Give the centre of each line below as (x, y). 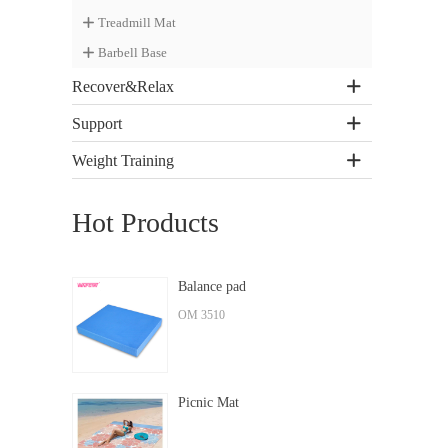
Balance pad (212, 286)
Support (97, 123)
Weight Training (123, 160)
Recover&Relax (123, 86)
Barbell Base (132, 52)
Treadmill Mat (137, 22)
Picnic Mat (208, 402)
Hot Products (145, 222)
